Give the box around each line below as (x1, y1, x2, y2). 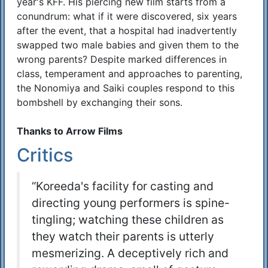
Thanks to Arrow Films (17, 125, 123, 138)
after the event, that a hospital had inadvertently (17, 25, 237, 37)
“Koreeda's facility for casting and (32, 179, 214, 194)
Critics (17, 144, 73, 166)
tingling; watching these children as (32, 212, 224, 227)
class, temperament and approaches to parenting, (17, 68, 242, 80)
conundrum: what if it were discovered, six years (17, 10, 237, 23)
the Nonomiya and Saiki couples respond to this (17, 82, 234, 95)
